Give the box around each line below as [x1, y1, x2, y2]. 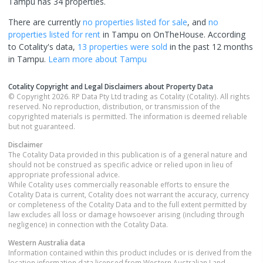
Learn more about [48, 53, 120, 65]
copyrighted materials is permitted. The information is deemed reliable [8, 111, 247, 121]
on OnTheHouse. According [139, 28, 245, 40]
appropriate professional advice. [8, 169, 120, 179]
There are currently [8, 16, 83, 28]
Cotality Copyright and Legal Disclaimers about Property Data [8, 81, 213, 91]
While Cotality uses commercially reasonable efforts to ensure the [8, 179, 230, 189]
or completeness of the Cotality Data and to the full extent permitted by [8, 199, 247, 209]
